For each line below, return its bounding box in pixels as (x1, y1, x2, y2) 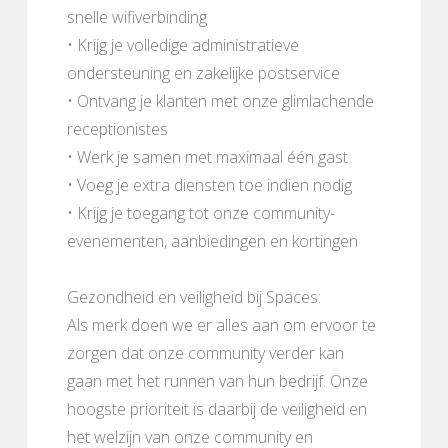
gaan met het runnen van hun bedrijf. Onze (67, 369, 368, 392)
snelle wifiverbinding (67, 5, 207, 28)
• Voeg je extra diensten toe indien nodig (67, 173, 352, 196)
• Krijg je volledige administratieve (67, 33, 299, 56)
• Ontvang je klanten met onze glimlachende (67, 89, 374, 112)
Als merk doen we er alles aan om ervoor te (67, 313, 376, 336)
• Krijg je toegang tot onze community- (67, 201, 335, 224)
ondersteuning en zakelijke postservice (67, 61, 340, 84)
